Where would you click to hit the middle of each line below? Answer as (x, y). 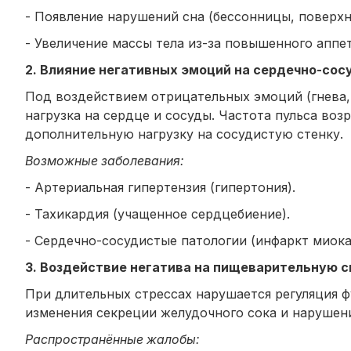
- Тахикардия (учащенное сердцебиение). (157, 213)
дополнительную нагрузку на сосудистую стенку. (184, 134)
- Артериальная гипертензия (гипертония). (160, 187)
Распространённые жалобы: (112, 339)
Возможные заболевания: (105, 160)
